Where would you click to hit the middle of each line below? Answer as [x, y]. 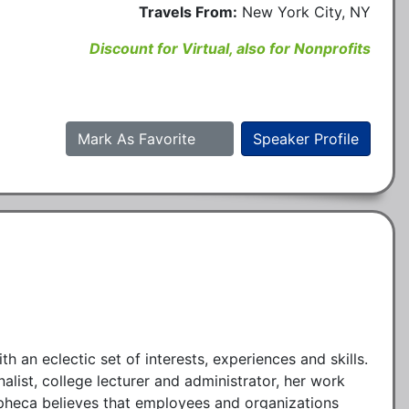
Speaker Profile [306, 138]
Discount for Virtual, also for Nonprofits [230, 48]
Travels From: [188, 11]
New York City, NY [306, 11]
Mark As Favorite [139, 138]
